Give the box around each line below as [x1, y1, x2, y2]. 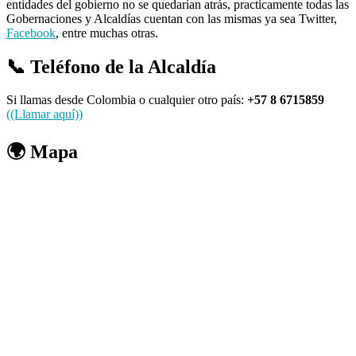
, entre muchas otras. [56, 25, 158, 40]
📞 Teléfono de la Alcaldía [6, 56, 216, 77]
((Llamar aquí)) [6, 107, 83, 122]
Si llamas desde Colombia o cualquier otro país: [6, 93, 247, 107]
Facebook [6, 25, 56, 40]
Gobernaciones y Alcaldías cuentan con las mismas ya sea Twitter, [6, 11, 337, 25]
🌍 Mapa [6, 141, 78, 163]
